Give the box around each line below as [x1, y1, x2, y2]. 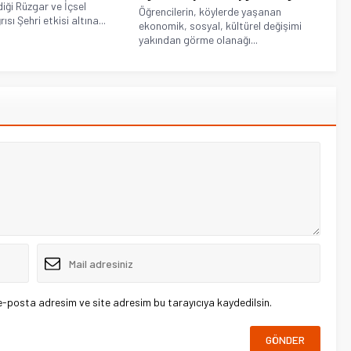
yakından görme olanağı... [139, 33, 259, 47]
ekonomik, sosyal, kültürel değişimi [139, 19, 302, 33]
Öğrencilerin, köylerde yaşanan [139, 5, 282, 19]
